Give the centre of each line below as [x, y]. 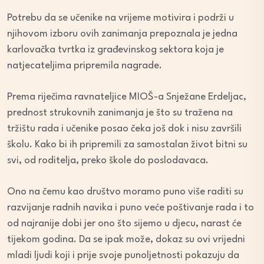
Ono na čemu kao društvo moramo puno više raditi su [125, 192]
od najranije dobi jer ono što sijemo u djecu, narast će [124, 224]
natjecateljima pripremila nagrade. [85, 66]
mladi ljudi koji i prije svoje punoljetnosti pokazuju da [123, 256]
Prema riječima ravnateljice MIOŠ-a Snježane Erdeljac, [127, 97]
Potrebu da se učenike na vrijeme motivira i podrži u [121, 18]
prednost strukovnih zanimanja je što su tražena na [120, 113]
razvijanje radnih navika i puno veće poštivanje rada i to [131, 208]
